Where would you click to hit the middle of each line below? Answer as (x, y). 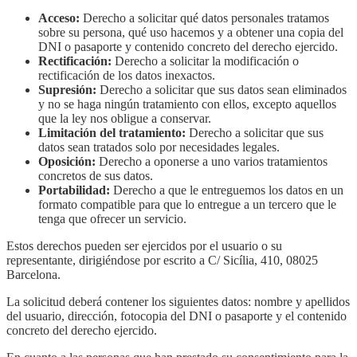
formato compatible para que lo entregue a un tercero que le (187, 205)
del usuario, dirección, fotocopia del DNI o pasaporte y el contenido (177, 316)
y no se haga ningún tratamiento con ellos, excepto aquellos (187, 104)
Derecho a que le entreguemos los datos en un (227, 190)
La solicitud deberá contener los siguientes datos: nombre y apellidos (178, 302)
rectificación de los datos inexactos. (127, 76)
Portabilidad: (74, 190)
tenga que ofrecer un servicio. (112, 219)
